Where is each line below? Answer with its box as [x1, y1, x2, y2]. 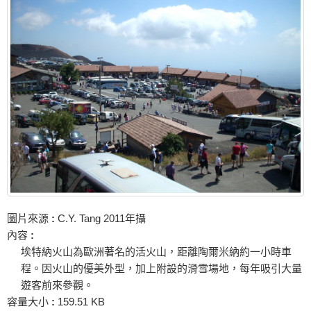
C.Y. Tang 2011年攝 [55, 212, 146, 225]
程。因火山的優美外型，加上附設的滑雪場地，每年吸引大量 [21, 262, 302, 275]
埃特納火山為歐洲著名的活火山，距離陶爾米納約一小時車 [21, 246, 292, 258]
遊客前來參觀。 [21, 279, 94, 292]
